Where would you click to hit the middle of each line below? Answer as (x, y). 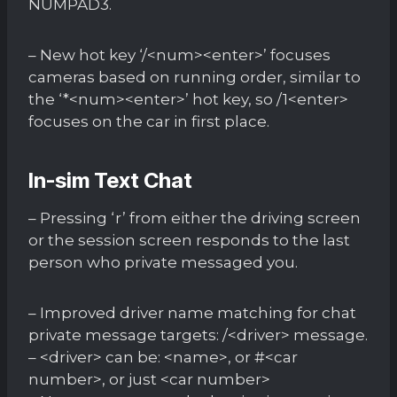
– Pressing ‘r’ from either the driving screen (195, 218)
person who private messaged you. (163, 262)
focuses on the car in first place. (149, 121)
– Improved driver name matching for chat (192, 312)
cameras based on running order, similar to (195, 77)
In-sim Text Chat (110, 180)
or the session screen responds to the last (189, 240)
